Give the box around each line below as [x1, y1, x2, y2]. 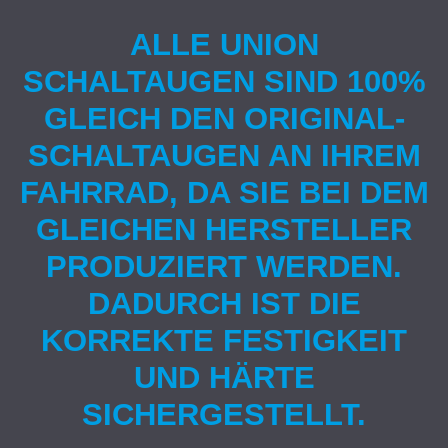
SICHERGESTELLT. [82, 397, 366, 432]
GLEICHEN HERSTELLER [36, 212, 412, 247]
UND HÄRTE [133, 360, 315, 395]
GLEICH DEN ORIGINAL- [43, 101, 405, 136]
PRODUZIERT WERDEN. [46, 249, 402, 284]
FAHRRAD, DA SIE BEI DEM [19, 175, 429, 210]
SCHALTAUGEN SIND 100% [22, 64, 426, 99]
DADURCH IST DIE [87, 286, 361, 321]
